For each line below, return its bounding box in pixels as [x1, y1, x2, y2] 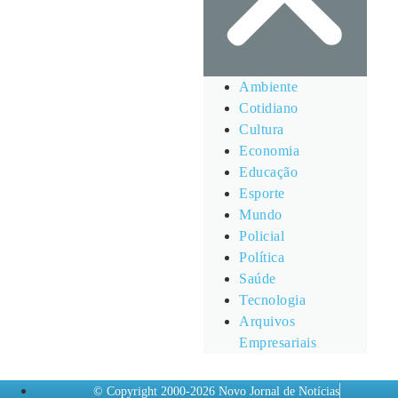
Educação [239, 163, 298, 179]
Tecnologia [239, 291, 306, 307]
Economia [239, 142, 300, 158]
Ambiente [239, 78, 298, 94]
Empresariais [239, 334, 317, 350]
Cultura [239, 121, 284, 137]
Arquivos [239, 313, 296, 329]
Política [239, 249, 285, 265]
